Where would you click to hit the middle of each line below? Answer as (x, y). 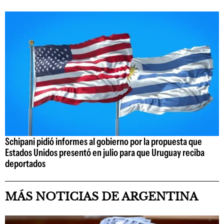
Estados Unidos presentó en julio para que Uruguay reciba (105, 152)
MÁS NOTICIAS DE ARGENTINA (101, 196)
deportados (25, 163)
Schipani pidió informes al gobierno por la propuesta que (103, 141)
